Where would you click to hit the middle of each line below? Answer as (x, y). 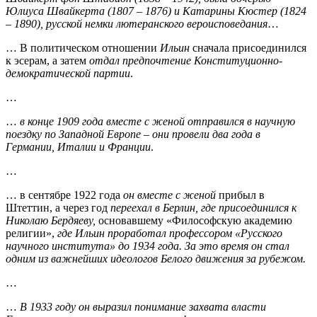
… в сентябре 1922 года (64, 195)
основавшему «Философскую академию (194, 220)
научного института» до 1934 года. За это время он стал (148, 246)
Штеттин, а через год (58, 207)
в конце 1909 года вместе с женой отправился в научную (157, 121)
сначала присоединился (248, 47)
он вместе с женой (169, 195)
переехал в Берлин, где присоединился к (203, 207)
